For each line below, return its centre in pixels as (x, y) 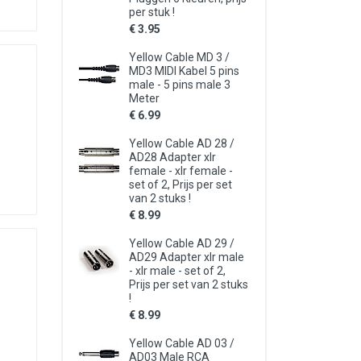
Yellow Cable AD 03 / (182, 343)
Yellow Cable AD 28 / (182, 143)
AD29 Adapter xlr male (187, 257)
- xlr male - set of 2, (177, 271)
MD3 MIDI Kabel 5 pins (184, 71)
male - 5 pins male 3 (180, 85)
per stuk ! (152, 12)
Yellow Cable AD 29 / (182, 243)
